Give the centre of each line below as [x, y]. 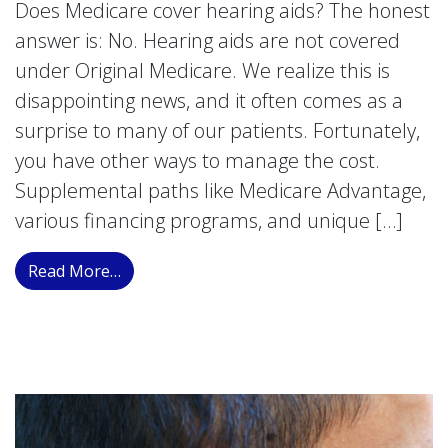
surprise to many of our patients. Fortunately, [217, 130]
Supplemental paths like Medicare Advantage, [220, 190]
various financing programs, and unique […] [209, 220]
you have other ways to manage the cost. [197, 160]
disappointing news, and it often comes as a [209, 100]
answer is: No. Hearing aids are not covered [207, 40]
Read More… [74, 270]
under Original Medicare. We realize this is [202, 70]
